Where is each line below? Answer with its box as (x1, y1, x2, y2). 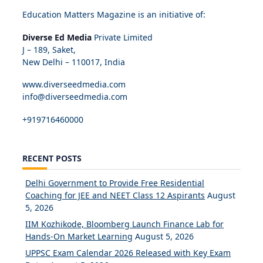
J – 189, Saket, (22, 43, 76, 55)
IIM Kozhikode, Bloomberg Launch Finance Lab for (25, 218, 224, 230)
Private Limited (92, 31, 153, 43)
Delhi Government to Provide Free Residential (25, 177, 205, 189)
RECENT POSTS (22, 153, 82, 164)
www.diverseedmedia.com (22, 79, 126, 90)
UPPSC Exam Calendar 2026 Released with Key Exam (25, 247, 231, 259)
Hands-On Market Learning (25, 231, 133, 242)
